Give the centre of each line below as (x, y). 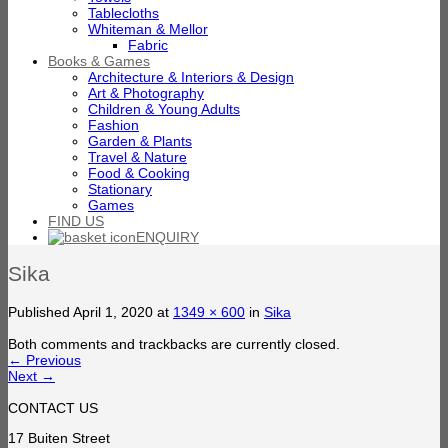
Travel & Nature (137, 157)
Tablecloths (123, 13)
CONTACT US (53, 407)
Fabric (148, 45)
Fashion (113, 125)
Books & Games (99, 61)
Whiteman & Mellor (148, 29)
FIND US (76, 221)
